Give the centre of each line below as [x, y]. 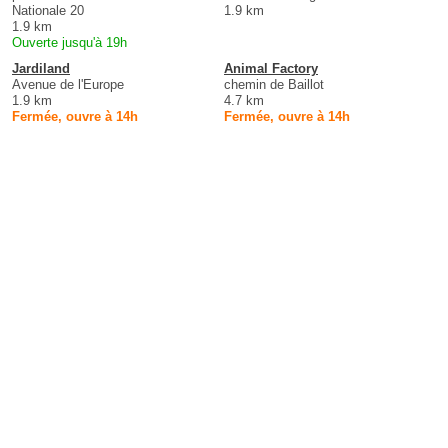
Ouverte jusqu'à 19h [69, 42]
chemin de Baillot [274, 84]
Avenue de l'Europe [68, 84]
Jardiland [41, 68]
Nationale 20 [48, 10]
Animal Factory [271, 68]
